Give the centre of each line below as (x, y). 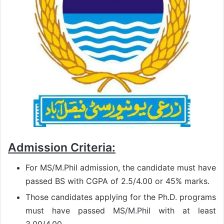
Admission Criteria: (62, 147)
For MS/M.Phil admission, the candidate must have (121, 168)
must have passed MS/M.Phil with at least (121, 211)
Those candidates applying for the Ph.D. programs (121, 197)
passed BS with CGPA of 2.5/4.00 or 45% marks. (117, 181)
